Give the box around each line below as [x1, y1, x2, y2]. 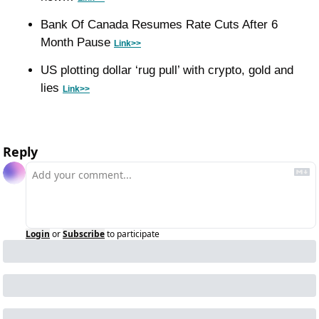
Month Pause [41, 36, 114, 50]
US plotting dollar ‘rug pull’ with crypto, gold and [41, 63, 293, 78]
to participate [107, 228, 159, 241]
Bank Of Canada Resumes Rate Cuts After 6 [41, 18, 278, 32]
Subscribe [63, 228, 105, 241]
